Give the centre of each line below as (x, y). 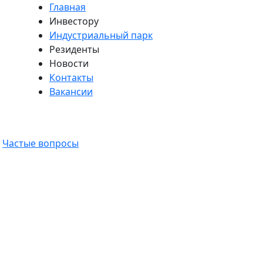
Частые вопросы (41, 143)
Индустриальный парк (101, 35)
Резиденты (74, 49)
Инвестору (74, 21)
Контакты (71, 77)
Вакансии (71, 92)
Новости (69, 63)
